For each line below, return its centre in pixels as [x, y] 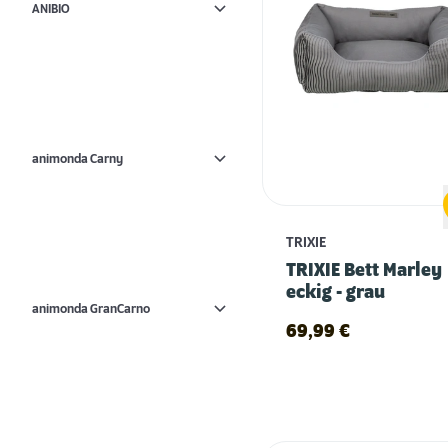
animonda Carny [77, 158]
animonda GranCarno [91, 308]
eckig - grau [335, 292]
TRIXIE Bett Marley [364, 270]
